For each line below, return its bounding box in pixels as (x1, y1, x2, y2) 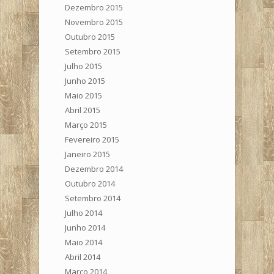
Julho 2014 (65, 207, 102, 218)
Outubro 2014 (65, 177, 115, 189)
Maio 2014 (65, 236, 102, 248)
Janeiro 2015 (65, 148, 110, 160)
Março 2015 (65, 119, 107, 130)
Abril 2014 (65, 251, 100, 262)
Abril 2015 (65, 104, 100, 116)
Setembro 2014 (65, 192, 120, 204)
